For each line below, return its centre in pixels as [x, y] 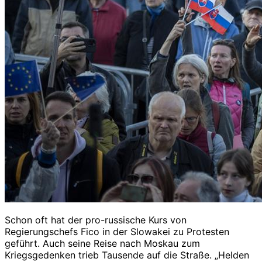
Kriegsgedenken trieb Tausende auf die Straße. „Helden [127, 255]
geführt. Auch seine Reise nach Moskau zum [102, 243]
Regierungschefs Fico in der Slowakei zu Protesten [117, 231]
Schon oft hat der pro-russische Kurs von [96, 220]
